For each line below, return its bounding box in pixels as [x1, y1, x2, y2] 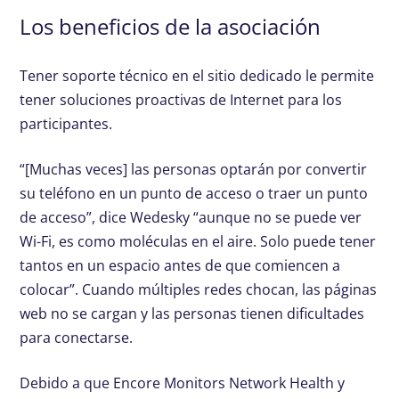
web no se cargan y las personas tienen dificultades [20, 304, 365, 324]
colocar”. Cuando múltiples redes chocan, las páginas [20, 280, 378, 300]
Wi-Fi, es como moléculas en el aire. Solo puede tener [20, 232, 377, 252]
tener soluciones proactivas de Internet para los [20, 90, 343, 110]
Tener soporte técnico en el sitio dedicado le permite [20, 66, 375, 86]
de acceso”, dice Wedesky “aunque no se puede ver [20, 208, 362, 228]
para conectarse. [20, 328, 134, 348]
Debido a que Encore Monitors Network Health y [20, 373, 346, 394]
